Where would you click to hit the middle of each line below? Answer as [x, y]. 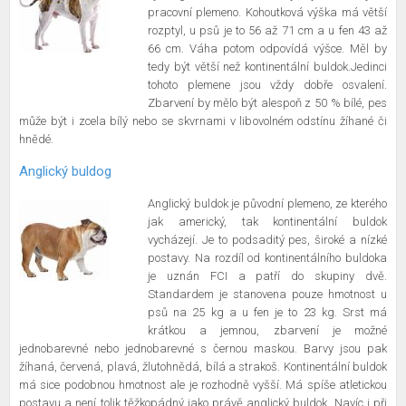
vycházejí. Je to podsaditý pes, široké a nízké [267, 240]
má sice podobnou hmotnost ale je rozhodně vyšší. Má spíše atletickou [203, 385]
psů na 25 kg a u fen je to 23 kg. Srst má [267, 312]
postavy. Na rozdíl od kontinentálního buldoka [267, 258]
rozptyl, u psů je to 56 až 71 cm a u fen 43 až [267, 30]
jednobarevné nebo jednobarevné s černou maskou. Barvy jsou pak [203, 348]
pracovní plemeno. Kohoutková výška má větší [267, 12]
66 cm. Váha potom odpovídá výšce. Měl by [267, 48]
